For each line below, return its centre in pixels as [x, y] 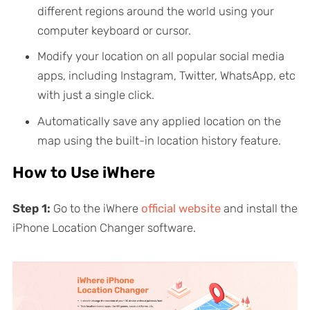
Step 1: [33, 208]
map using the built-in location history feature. [159, 140]
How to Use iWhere [83, 172]
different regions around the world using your [155, 11]
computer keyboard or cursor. [114, 30]
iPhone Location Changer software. [104, 227]
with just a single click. [95, 95]
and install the [259, 208]
